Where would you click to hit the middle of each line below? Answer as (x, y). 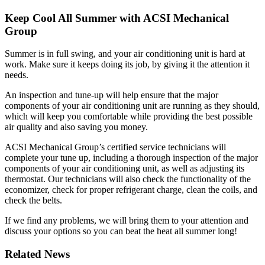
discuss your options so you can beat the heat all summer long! (121, 231)
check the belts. (33, 201)
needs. (17, 75)
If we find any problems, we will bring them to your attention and (127, 221)
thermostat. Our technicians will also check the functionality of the (128, 179)
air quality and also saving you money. (76, 127)
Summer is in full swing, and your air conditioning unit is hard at (125, 54)
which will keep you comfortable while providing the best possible (129, 117)
